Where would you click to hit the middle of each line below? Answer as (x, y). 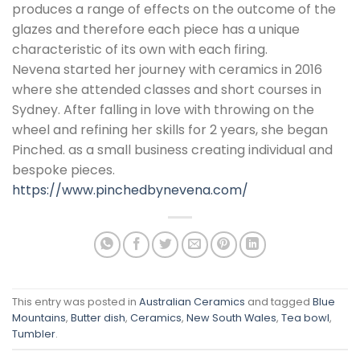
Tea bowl (305, 317)
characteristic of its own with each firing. (140, 49)
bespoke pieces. (63, 170)
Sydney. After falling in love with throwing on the (163, 109)
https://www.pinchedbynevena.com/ (130, 190)
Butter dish (98, 317)
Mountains (39, 317)
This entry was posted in (76, 301)
